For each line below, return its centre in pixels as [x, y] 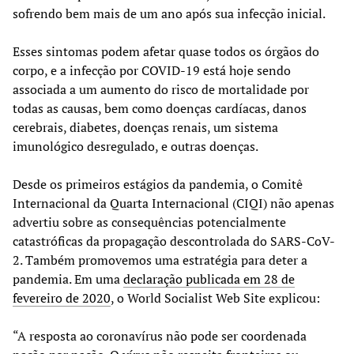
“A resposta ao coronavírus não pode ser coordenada [160, 336]
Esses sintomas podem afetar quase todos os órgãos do [166, 52]
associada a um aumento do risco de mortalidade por [161, 90]
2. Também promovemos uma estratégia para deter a [160, 260]
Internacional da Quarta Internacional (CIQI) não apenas [173, 203]
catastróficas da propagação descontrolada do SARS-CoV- [174, 241]
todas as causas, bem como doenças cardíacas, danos [160, 109]
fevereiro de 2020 [62, 298]
